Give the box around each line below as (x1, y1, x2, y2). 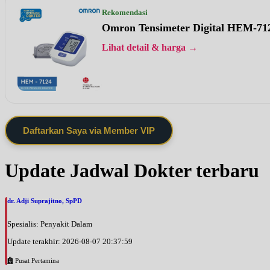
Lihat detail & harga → (102, 42, 198, 53)
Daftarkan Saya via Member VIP (23, 125, 155, 136)
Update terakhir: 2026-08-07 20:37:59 (7, 237, 133, 246)
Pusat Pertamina (13, 257, 59, 264)
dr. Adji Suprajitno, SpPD (7, 197, 82, 205)
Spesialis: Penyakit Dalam (7, 219, 92, 228)
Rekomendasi (102, 8, 148, 17)
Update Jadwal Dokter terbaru (5, 160, 259, 182)
